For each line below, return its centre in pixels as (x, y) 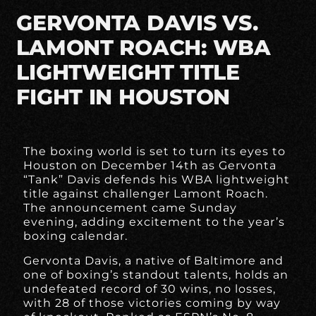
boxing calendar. (76, 236)
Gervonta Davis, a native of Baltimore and (154, 260)
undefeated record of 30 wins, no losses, (150, 288)
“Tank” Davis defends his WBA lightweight (157, 180)
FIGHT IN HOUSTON (123, 97)
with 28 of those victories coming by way (152, 303)
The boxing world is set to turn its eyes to (155, 152)
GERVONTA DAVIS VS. (137, 23)
